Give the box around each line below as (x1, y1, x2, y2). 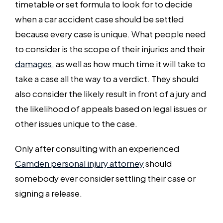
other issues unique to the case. (15, 116, 137, 130)
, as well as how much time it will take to (52, 56, 206, 70)
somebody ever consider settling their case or (15, 171, 196, 185)
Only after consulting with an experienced (15, 141, 179, 155)
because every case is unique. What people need (15, 26, 206, 40)
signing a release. (15, 186, 82, 200)
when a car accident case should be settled (15, 11, 184, 25)
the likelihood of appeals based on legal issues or (15, 101, 207, 115)
